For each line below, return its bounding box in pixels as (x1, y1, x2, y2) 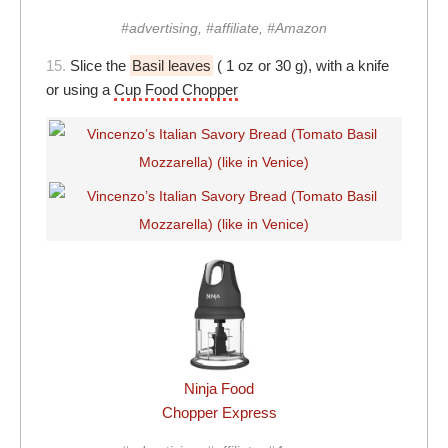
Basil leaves (132, 57, 211, 75)
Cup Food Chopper (114, 81, 238, 99)
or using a (46, 81, 114, 99)
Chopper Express (161, 404, 277, 422)
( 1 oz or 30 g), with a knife (213, 57, 389, 75)
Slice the (70, 57, 130, 75)
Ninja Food (184, 380, 254, 398)
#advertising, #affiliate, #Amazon (121, 20, 327, 37)
